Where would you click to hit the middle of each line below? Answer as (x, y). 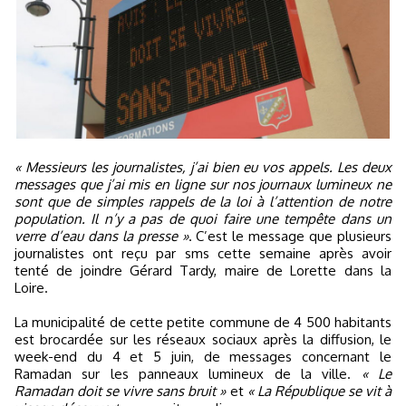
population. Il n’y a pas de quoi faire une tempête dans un (203, 219)
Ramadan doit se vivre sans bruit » (121, 391)
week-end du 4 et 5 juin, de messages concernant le (203, 357)
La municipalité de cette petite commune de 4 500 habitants (203, 322)
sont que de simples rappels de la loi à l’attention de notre (203, 202)
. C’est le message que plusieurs (290, 236)
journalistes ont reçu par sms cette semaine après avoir (203, 253)
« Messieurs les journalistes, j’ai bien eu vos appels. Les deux (203, 167)
